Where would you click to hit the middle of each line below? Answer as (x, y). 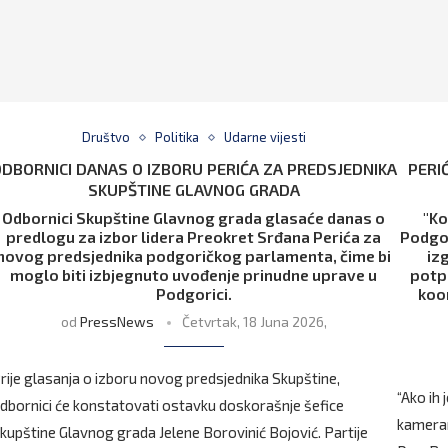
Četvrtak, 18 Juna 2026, (254, 322)
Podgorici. (193, 294)
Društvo (105, 137)
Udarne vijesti (264, 137)
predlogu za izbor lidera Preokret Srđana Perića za (194, 237)
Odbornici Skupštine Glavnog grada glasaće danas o (194, 218)
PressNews (116, 322)
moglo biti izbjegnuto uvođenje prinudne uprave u (194, 275)
